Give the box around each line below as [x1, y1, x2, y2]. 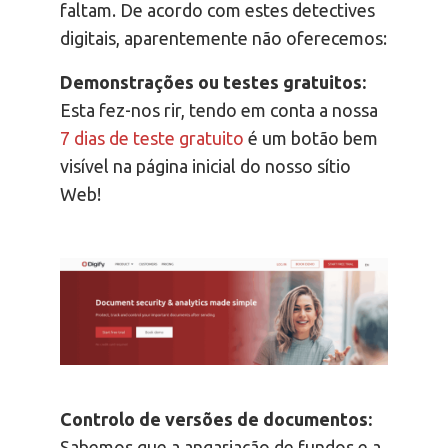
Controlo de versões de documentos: [60, 409, 372, 430]
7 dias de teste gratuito [60, 128, 244, 149]
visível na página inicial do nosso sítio [60, 156, 351, 177]
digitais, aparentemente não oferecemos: [60, 28, 387, 49]
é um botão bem [244, 128, 378, 149]
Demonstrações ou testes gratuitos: [60, 72, 366, 93]
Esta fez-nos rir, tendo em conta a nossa [60, 100, 378, 121]
